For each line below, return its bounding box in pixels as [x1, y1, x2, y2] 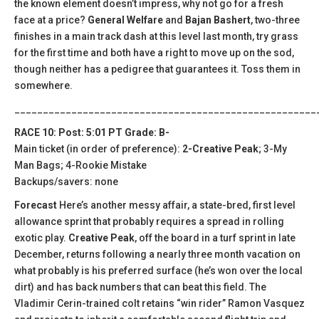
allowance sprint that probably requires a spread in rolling [14, 215, 284, 227]
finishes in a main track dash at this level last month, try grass [14, 30, 298, 42]
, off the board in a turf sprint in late [135, 231, 296, 244]
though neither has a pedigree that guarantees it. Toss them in [14, 63, 300, 75]
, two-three [251, 14, 300, 26]
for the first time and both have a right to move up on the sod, [14, 46, 294, 58]
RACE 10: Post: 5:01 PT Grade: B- [14, 126, 169, 138]
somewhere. [14, 79, 73, 91]
